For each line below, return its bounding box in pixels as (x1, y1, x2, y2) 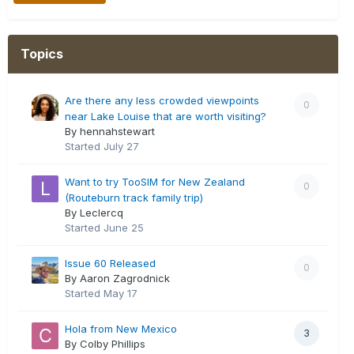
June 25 (104, 220, 144, 234)
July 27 (104, 139, 139, 153)
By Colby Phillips (65, 337, 145, 350)
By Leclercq (65, 205, 123, 219)
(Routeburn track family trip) (65, 190, 203, 204)
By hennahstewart (65, 124, 155, 137)
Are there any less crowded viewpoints (65, 93, 259, 107)
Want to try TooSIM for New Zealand (65, 175, 245, 188)
